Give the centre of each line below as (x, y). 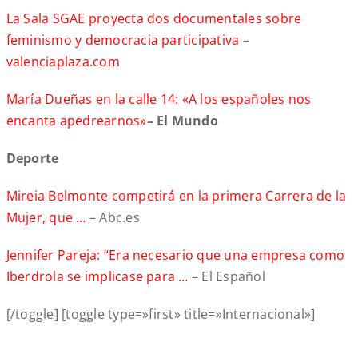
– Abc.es (113, 218)
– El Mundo (182, 121)
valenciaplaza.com (63, 62)
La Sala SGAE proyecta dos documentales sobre (154, 19)
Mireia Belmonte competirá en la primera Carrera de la (176, 196)
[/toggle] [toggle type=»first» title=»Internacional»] (161, 314)
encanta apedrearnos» (76, 121)
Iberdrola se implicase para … (97, 277)
